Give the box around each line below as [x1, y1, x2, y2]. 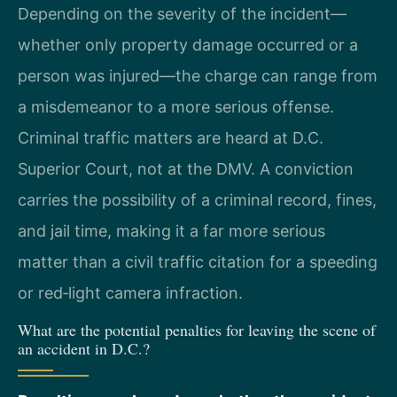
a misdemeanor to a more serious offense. [18, 97, 334, 116]
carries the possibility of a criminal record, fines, [18, 190, 377, 209]
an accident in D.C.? [18, 338, 150, 360]
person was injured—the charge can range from [18, 66, 378, 85]
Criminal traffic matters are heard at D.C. [18, 128, 323, 147]
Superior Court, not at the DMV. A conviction [18, 159, 354, 178]
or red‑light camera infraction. [18, 283, 243, 302]
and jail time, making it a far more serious [18, 221, 325, 240]
